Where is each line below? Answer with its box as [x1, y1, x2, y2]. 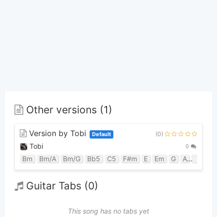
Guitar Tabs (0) [23, 180, 98, 192]
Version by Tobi [27, 128, 89, 138]
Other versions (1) [23, 104, 112, 116]
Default [92, 130, 111, 138]
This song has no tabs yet [68, 206, 149, 215]
